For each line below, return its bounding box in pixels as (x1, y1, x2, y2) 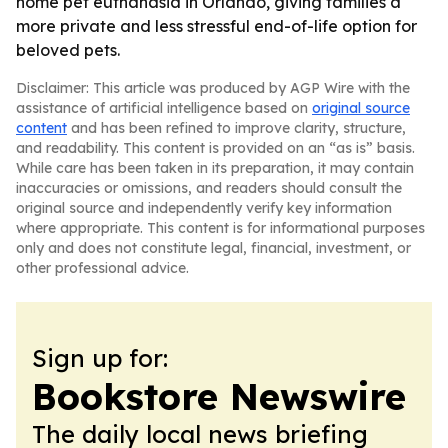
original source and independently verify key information (16, 199, 392, 217)
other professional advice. (16, 259, 189, 277)
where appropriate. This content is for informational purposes (16, 219, 425, 237)
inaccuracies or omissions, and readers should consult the (16, 179, 402, 197)
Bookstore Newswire (32, 374, 406, 419)
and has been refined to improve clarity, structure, (67, 119, 406, 137)
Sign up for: (32, 343, 168, 373)
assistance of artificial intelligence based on (16, 99, 312, 117)
